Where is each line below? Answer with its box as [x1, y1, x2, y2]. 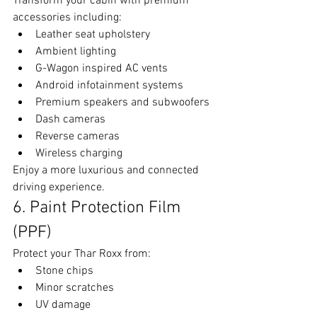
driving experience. [13, 180, 105, 195]
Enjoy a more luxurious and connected [13, 163, 202, 178]
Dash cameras [35, 113, 105, 127]
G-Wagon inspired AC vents [35, 62, 168, 76]
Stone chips [35, 264, 93, 278]
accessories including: [13, 11, 122, 25]
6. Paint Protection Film [13, 198, 185, 218]
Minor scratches [35, 281, 114, 295]
